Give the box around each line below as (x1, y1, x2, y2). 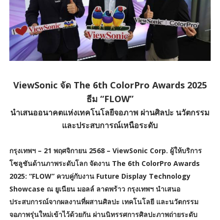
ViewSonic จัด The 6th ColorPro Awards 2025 (13, 79, 207, 91)
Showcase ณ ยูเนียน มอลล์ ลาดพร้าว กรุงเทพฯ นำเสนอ (9, 184, 180, 193)
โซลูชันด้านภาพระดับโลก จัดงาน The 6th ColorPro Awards (9, 158, 200, 168)
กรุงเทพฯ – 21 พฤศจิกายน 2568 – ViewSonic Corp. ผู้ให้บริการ (9, 145, 202, 155)
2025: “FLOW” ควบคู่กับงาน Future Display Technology (9, 171, 191, 181)
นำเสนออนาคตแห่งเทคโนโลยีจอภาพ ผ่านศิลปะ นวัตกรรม (10, 107, 210, 118)
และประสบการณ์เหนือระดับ (62, 119, 158, 131)
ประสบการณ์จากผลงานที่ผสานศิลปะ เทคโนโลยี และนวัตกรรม (9, 196, 198, 206)
